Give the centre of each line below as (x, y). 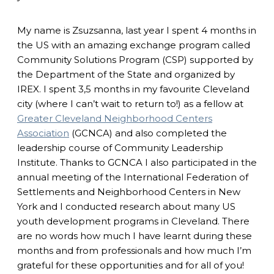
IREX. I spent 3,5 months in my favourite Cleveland (133, 89)
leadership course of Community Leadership (120, 147)
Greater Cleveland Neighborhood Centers (115, 118)
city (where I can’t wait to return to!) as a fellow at (130, 103)
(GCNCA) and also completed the (148, 133)
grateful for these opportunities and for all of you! (131, 265)
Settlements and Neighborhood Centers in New (129, 191)
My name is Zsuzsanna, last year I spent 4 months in (137, 30)
